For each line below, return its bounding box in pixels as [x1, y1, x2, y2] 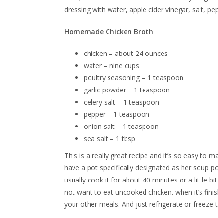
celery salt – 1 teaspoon [84, 97, 159, 107]
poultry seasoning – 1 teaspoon [84, 73, 183, 82]
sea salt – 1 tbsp [84, 134, 135, 143]
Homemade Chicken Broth [64, 27, 153, 36]
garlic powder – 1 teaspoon [84, 85, 170, 94]
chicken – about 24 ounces [84, 49, 168, 58]
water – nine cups [84, 61, 139, 70]
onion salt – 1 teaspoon [84, 122, 159, 131]
